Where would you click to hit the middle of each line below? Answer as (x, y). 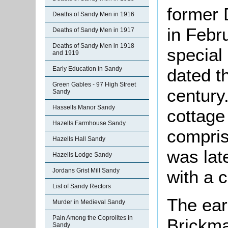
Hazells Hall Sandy (79, 139)
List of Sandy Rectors (82, 186)
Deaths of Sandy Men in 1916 (93, 14)
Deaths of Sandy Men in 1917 (93, 30)
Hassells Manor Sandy (84, 107)
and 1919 (66, 53)
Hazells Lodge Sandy (82, 155)
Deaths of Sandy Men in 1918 (93, 46)
